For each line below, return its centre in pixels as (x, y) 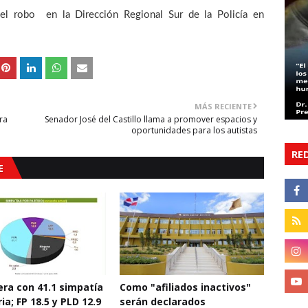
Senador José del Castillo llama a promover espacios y (151, 119)
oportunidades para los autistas (194, 130)
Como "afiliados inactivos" (185, 287)
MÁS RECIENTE (223, 106)
